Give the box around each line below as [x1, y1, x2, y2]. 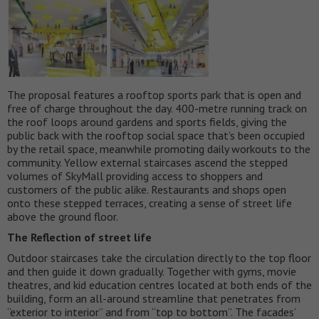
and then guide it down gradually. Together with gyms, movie [7, 263, 296, 278]
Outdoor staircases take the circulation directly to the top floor [7, 250, 311, 265]
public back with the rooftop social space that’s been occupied [7, 127, 305, 142]
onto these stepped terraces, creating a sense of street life [7, 195, 292, 210]
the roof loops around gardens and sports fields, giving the [7, 114, 287, 129]
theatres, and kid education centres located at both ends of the [7, 277, 312, 292]
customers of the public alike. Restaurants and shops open [7, 182, 286, 197]
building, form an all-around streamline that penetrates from [7, 291, 300, 305]
